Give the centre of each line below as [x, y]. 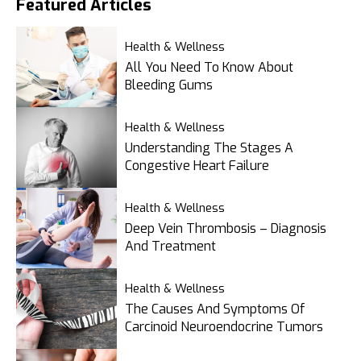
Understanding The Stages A [209, 148]
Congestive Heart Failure [197, 166]
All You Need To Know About [209, 68]
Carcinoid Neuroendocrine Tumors [224, 327]
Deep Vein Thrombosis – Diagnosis [226, 229]
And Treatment [170, 247]
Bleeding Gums [169, 85]
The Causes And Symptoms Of [215, 309]
